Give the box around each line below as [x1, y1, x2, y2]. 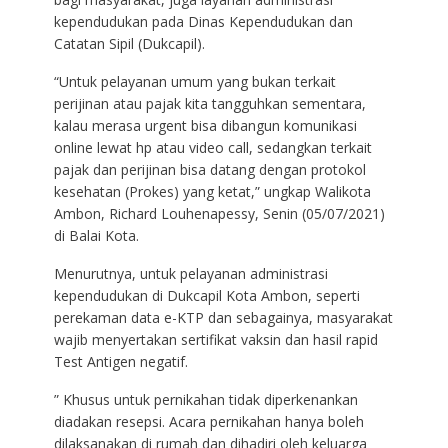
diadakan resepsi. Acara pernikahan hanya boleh [53, 411, 364, 431]
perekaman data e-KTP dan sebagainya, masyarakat [53, 307, 393, 327]
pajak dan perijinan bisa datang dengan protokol [53, 159, 366, 179]
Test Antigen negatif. [53, 351, 188, 371]
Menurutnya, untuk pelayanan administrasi [53, 263, 328, 283]
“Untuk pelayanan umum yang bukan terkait [53, 71, 336, 91]
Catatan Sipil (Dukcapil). [53, 33, 205, 53]
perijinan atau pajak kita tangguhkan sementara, [53, 93, 366, 113]
